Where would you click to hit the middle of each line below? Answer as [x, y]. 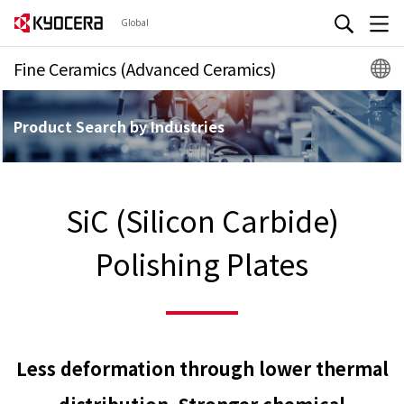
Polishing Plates [202, 263]
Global [135, 22]
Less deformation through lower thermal [202, 368]
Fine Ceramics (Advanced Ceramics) [145, 69]
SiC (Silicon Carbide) [202, 220]
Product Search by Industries [119, 126]
